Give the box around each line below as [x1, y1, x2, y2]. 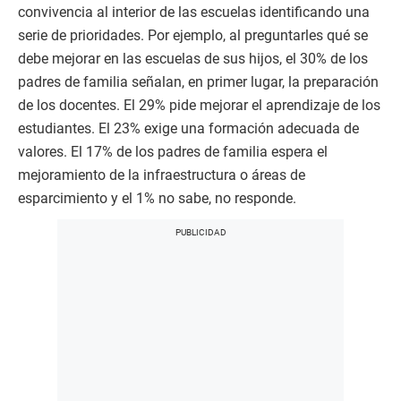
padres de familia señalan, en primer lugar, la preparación [18, 73, 379, 90]
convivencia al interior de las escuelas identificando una [18, 3, 370, 21]
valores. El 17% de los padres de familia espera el [18, 142, 328, 160]
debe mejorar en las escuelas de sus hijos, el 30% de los [18, 49, 368, 67]
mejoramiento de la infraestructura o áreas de [18, 166, 305, 183]
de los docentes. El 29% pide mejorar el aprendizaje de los [18, 96, 380, 114]
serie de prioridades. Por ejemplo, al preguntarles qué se [18, 26, 368, 44]
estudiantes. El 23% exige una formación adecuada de [18, 119, 359, 137]
